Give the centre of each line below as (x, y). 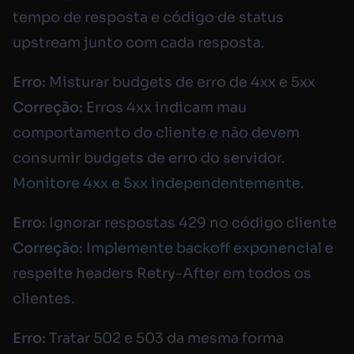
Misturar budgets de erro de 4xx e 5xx (181, 83)
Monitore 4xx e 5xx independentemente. (158, 184)
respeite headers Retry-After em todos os (162, 274)
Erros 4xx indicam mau (165, 108)
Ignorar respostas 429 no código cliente (191, 223)
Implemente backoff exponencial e (208, 249)
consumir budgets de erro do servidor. (149, 158)
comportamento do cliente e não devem (156, 133)
